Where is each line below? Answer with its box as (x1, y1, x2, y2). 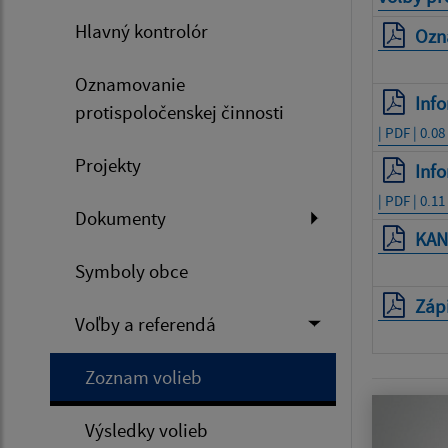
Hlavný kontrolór (75, 18, 208, 43)
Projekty (75, 152, 141, 177)
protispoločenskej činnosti (75, 99, 284, 124)
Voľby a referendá (75, 311, 216, 336)
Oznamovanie (75, 71, 185, 96)
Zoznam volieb (85, 364, 202, 389)
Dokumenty (75, 205, 166, 230)
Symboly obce (75, 258, 188, 283)
